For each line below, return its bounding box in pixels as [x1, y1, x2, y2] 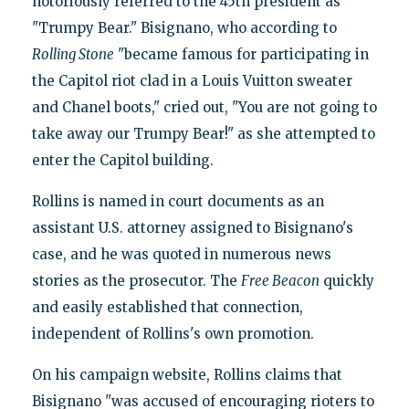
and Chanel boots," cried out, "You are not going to [31, 98, 377, 116]
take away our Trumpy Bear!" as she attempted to [31, 124, 375, 142]
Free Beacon [240, 271, 320, 289]
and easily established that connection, [31, 298, 303, 316]
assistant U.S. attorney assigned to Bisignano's [31, 218, 353, 236]
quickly [319, 271, 374, 289]
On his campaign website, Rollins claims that [31, 365, 342, 383]
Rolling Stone [31, 45, 114, 63]
